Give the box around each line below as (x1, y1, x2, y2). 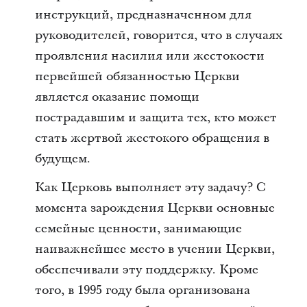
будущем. (34, 150, 90, 167)
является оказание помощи (34, 88, 199, 106)
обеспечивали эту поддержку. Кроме (34, 261, 258, 278)
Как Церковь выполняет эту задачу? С (34, 179, 266, 196)
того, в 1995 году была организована (34, 282, 250, 299)
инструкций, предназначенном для (34, 6, 251, 23)
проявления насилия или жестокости (34, 47, 265, 64)
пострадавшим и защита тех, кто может (34, 109, 277, 126)
